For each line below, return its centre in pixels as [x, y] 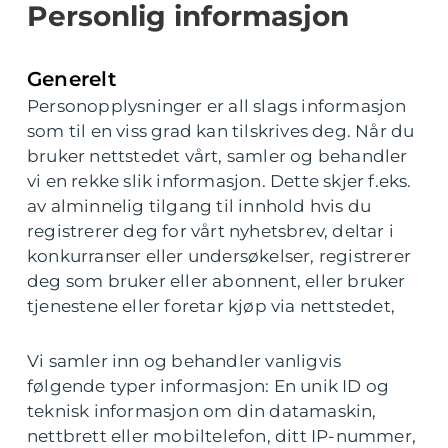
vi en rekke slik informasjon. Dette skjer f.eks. [219, 181]
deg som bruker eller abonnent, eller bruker [216, 281]
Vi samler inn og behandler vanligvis [184, 361]
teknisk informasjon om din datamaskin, [202, 411]
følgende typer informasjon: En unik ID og [208, 386]
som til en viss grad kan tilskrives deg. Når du [221, 131]
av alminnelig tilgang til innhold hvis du [199, 206]
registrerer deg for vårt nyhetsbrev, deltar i [211, 231]
